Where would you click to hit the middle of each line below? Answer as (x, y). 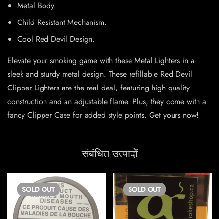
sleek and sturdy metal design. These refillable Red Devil (100, 74)
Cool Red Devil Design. (56, 39)
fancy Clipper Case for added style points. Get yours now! (103, 115)
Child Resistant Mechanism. (62, 22)
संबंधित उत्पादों (109, 154)
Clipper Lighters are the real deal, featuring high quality (99, 88)
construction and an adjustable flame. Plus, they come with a (107, 102)
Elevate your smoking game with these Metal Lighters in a (101, 61)
